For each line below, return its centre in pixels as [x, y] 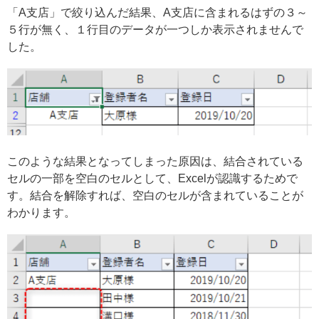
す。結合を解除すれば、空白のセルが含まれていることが [155, 196]
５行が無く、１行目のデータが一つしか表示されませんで [155, 29]
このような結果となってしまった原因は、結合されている [155, 162]
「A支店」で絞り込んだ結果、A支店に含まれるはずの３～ [157, 12]
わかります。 [41, 213]
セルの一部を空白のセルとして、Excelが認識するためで [152, 179]
